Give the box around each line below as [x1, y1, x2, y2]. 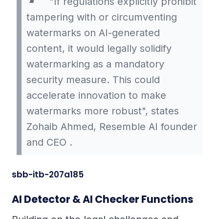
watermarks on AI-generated [26, 27, 160, 39]
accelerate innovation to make [26, 89, 166, 102]
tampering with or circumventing [26, 11, 177, 23]
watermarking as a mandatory [26, 58, 164, 70]
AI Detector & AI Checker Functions [12, 192, 194, 207]
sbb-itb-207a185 [12, 169, 84, 181]
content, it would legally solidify [26, 43, 172, 55]
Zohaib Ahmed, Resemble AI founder [26, 121, 197, 133]
